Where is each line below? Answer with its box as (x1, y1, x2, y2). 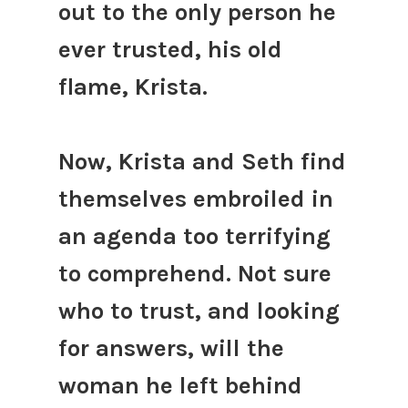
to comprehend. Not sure (57, 259, 331, 288)
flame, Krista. (57, 72, 208, 101)
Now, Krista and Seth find (57, 147, 346, 176)
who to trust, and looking (57, 296, 340, 325)
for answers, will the (57, 333, 284, 362)
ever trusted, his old (57, 35, 282, 64)
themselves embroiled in (57, 184, 333, 213)
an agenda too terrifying (57, 221, 331, 250)
